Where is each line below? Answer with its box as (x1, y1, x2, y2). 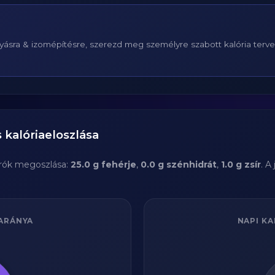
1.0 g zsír (221, 159, 261, 170)
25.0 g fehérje (71, 159, 136, 170)
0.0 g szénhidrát (141, 159, 217, 170)
